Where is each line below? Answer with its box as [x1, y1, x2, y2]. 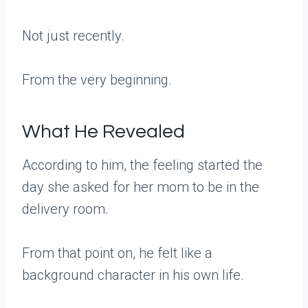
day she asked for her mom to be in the [22, 179, 259, 196]
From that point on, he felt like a [22, 245, 212, 262]
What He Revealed [22, 122, 185, 142]
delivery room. [22, 201, 109, 218]
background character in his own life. [22, 267, 244, 284]
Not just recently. [22, 27, 124, 45]
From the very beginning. [22, 71, 172, 89]
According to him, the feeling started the [22, 157, 263, 174]
